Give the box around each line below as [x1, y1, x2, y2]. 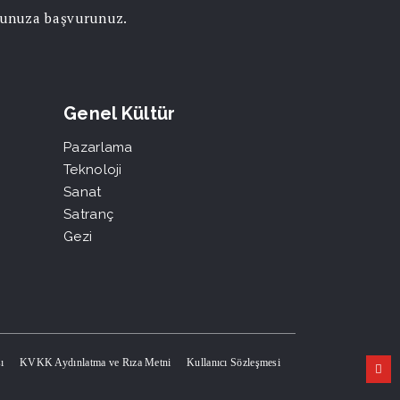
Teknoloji [63, 161, 122, 178]
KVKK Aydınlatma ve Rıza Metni [19, 355, 171, 369]
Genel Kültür [63, 102, 176, 124]
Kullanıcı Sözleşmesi [187, 355, 280, 369]
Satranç [63, 205, 114, 222]
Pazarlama [63, 138, 133, 155]
